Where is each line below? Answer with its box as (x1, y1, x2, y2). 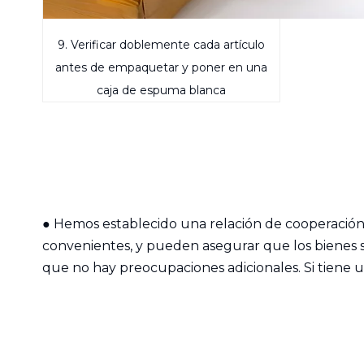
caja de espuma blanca (97, 83, 227, 97)
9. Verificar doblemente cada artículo (58, 37, 266, 52)
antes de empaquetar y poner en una (55, 60, 268, 75)
